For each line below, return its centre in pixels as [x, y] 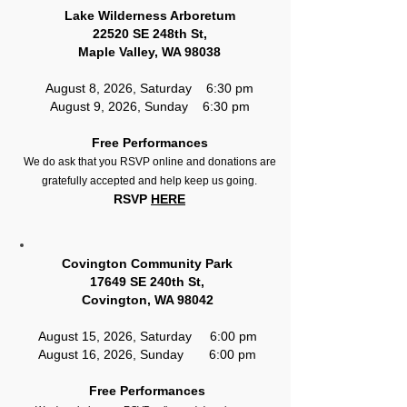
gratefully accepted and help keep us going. [149, 181]
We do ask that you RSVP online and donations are [149, 162]
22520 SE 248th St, [149, 34]
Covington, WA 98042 [147, 300]
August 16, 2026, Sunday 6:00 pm [147, 354]
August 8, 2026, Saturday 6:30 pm [149, 88]
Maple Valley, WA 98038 [149, 52]
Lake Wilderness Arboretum [149, 15]
